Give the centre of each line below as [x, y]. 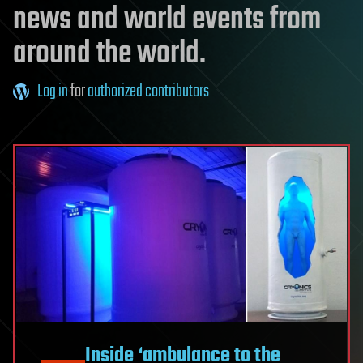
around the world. [109, 54]
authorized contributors [148, 92]
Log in [53, 92]
